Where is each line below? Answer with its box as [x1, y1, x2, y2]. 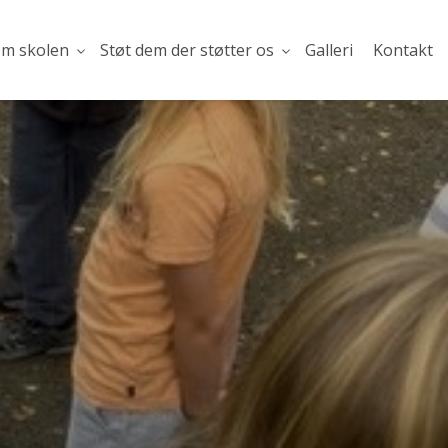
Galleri [305, 39, 353, 61]
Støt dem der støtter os [100, 39, 274, 61]
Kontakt [373, 39, 433, 61]
